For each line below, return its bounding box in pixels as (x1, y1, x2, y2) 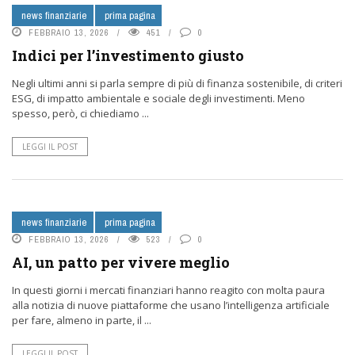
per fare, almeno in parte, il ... (12, 313, 151, 327)
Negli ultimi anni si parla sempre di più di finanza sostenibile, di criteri (12, 76, 342, 90)
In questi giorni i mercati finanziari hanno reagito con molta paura (12, 283, 325, 297)
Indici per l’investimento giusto (12, 46, 244, 65)
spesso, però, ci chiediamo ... (12, 106, 149, 120)
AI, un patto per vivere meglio (12, 253, 230, 272)
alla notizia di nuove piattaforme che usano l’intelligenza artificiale (12, 298, 330, 312)
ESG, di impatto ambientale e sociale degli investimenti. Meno (12, 91, 305, 105)
